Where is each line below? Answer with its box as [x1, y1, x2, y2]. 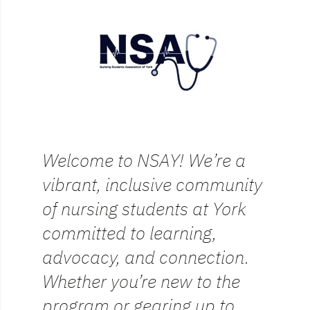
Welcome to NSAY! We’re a [42, 148, 246, 172]
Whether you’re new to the [42, 269, 240, 293]
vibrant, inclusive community [42, 172, 262, 196]
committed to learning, [42, 221, 217, 244]
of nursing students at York [42, 197, 246, 220]
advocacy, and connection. [42, 245, 249, 268]
